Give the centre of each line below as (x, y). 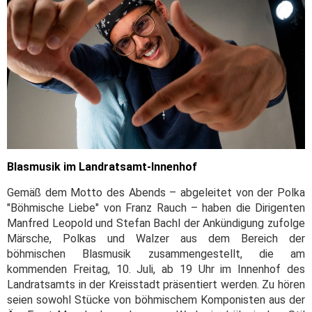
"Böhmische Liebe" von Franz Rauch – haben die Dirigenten (156, 208)
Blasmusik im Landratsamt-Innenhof (102, 167)
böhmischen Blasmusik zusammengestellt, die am (156, 254)
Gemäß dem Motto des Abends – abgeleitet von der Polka (156, 193)
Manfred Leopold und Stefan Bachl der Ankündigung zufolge (156, 224)
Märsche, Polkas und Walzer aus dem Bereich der (156, 239)
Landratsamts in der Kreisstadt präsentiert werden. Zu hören (156, 285)
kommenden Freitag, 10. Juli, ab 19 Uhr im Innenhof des (156, 270)
